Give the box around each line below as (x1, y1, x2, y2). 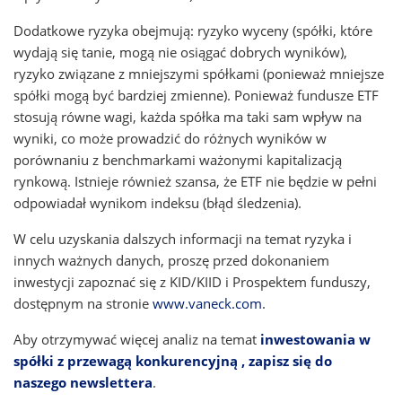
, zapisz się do (241, 352, 332, 370)
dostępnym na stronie (13, 294, 153, 312)
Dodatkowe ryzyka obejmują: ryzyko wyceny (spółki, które (13, 22, 372, 39)
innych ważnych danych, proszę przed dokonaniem (13, 251, 329, 269)
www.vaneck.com (153, 294, 262, 312)
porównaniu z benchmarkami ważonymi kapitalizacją (13, 151, 342, 169)
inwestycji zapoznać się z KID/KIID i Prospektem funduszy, (13, 273, 371, 291)
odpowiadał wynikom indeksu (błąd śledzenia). (13, 194, 301, 212)
